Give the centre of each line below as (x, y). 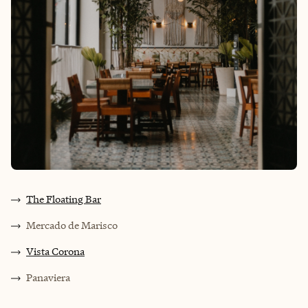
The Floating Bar (64, 199)
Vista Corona (55, 252)
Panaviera (48, 278)
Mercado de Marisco (72, 225)
